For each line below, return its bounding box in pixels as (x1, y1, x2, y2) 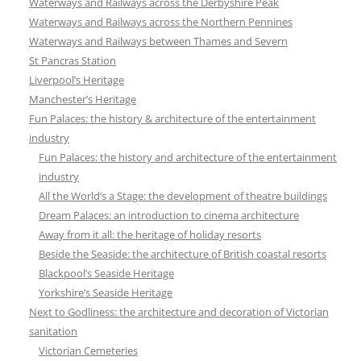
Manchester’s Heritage (29, 92, 136, 107)
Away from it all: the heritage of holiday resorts (39, 227, 261, 243)
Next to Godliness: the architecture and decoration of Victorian (29, 305, 329, 320)
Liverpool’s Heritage (29, 73, 124, 88)
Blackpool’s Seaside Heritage (39, 266, 174, 281)
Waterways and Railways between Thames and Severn (29, 34, 288, 49)
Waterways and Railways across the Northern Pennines (29, 15, 293, 30)
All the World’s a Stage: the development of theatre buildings (39, 189, 327, 204)
